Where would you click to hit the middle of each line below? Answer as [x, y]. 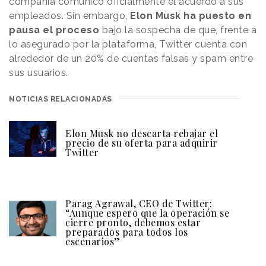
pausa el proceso [54, 30]
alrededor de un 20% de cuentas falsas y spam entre [131, 59]
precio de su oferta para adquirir [142, 143]
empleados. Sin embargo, [69, 16]
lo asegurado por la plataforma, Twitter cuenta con [128, 45]
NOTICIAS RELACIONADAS [61, 99]
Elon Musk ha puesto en [191, 16]
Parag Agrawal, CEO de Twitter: [139, 204]
